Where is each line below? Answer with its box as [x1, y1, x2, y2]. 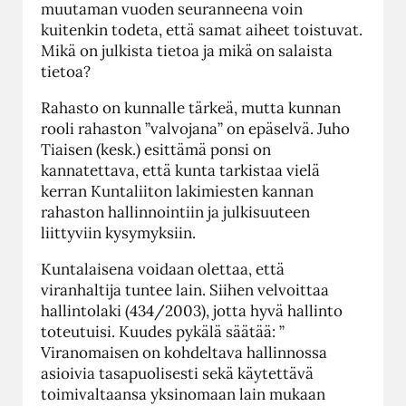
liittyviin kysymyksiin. [41, 222, 199, 243]
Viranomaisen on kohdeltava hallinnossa [41, 342, 327, 362]
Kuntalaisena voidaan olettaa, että [41, 258, 285, 279]
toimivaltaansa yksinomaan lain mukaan [41, 383, 325, 404]
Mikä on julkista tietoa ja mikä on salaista [41, 40, 333, 61]
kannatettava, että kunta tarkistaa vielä [41, 159, 320, 180]
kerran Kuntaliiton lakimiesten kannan [41, 180, 314, 201]
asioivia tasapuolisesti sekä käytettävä [41, 362, 314, 383]
